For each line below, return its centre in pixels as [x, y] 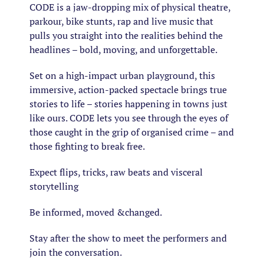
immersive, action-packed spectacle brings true [128, 90]
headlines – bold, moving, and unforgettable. [123, 49]
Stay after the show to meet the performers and [128, 238]
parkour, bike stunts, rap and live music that [121, 21]
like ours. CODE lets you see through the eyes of [129, 118]
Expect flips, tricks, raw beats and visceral [116, 172]
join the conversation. [76, 252]
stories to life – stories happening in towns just [128, 104]
